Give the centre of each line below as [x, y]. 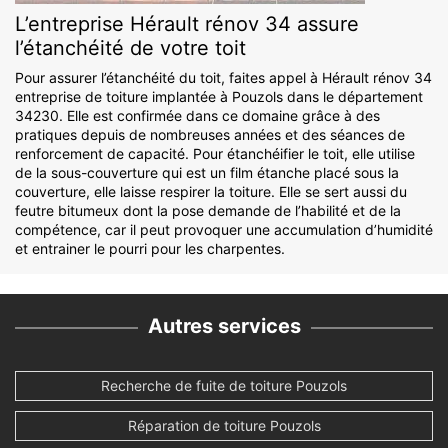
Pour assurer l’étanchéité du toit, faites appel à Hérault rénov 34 [223, 78]
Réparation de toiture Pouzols [224, 426]
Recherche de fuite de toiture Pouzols [224, 386]
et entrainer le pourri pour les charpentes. [150, 249]
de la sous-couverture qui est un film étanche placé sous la [207, 173]
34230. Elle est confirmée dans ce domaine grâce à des [197, 116]
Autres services [224, 326]
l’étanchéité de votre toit [130, 48]
